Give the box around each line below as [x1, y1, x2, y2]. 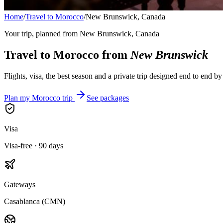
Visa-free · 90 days [4, 141, 63, 150]
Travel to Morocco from [4, 48, 130, 61]
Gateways [4, 180, 35, 189]
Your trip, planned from [4, 29, 78, 38]
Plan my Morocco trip [4, 93, 73, 102]
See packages [87, 93, 129, 102]
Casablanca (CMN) [4, 197, 65, 206]
